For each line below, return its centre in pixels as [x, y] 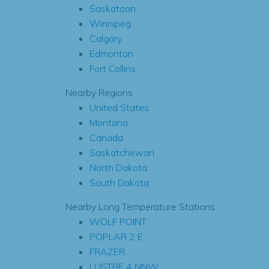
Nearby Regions [99, 92]
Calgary [105, 38]
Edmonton [111, 53]
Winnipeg [110, 23]
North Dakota [118, 168]
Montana [108, 122]
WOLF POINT [118, 222]
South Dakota [119, 183]
